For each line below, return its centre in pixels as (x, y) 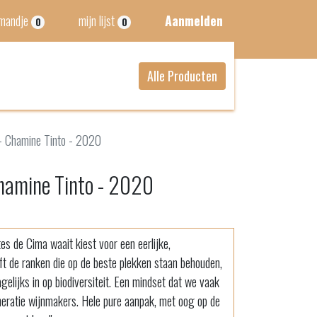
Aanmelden (194, 21)
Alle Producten (182, 75)
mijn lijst (97, 21)
